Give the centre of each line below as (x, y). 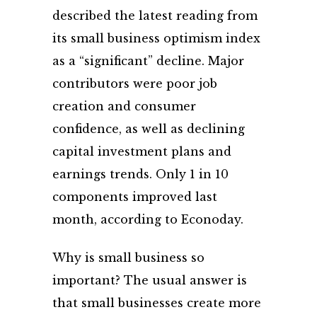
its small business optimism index (156, 38)
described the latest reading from (155, 16)
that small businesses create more (157, 303)
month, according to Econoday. (148, 219)
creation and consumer (124, 106)
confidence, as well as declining (149, 129)
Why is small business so (128, 258)
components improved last (135, 197)
